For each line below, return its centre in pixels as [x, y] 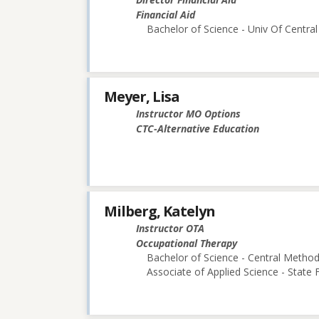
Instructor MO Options [188, 114]
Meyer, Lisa [142, 97]
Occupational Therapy [187, 243]
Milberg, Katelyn [159, 211]
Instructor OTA [170, 228]
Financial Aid [166, 15]
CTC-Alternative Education [198, 129]
